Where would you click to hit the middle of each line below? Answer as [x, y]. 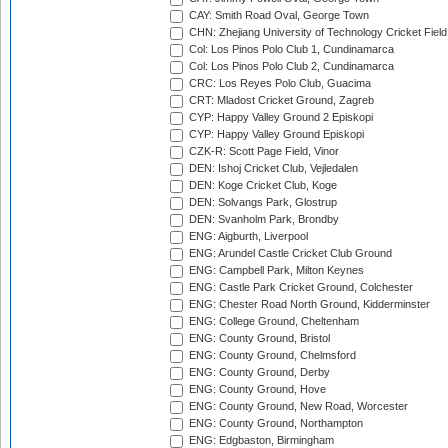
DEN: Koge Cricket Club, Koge [261, 185]
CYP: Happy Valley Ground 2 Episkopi [279, 117]
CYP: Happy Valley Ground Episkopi [275, 134]
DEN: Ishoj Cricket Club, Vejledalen [272, 168]
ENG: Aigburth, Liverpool [247, 236]
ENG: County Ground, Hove [256, 389]
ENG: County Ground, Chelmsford [271, 355]
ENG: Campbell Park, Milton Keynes [275, 270]
